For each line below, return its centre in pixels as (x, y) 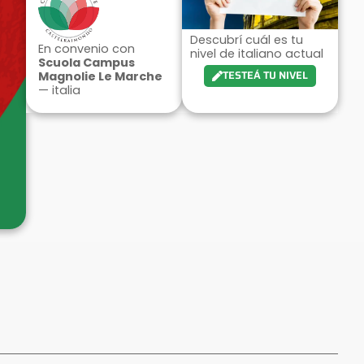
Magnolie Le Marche (100, 76)
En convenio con (87, 48)
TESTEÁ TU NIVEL (265, 75)
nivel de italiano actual (258, 54)
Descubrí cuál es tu (247, 40)
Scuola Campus (87, 62)
